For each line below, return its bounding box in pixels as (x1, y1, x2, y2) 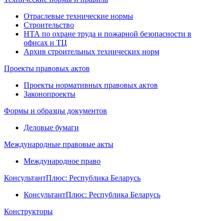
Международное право (24, 156, 101, 165)
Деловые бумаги (24, 123, 79, 132)
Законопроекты (24, 89, 75, 98)
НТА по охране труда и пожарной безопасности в (24, 29, 191, 38)
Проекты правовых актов (4, 64, 90, 73)
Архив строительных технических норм (24, 47, 159, 56)
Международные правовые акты (4, 140, 113, 148)
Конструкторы (4, 207, 53, 216)
